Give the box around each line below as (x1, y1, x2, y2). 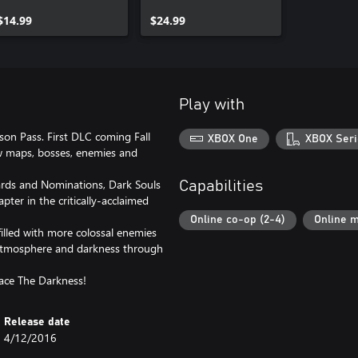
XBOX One (208, 133, 259, 145)
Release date (4, 316, 71, 328)
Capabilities (179, 177, 263, 194)
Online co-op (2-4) (190, 214, 285, 226)
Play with (179, 97, 245, 113)
